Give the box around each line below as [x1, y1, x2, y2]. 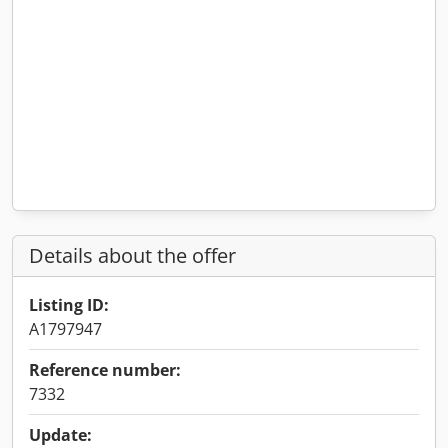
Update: [29, 424, 92, 446]
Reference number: [29, 359, 181, 381]
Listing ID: [29, 294, 109, 316]
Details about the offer [29, 242, 236, 269]
